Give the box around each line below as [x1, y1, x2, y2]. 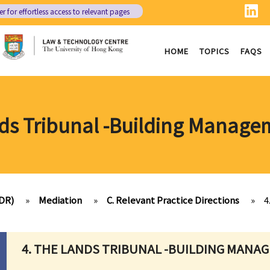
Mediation [39, 193, 82, 206]
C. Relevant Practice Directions [107, 193, 239, 206]
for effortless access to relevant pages [5, 6, 130, 16]
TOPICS [199, 45, 230, 57]
